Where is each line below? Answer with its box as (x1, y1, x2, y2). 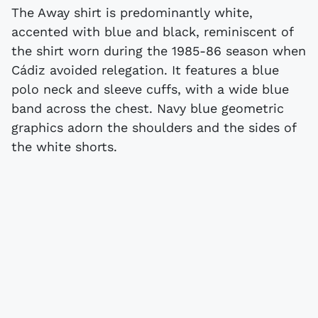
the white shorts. (11, 138, 117, 154)
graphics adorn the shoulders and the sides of (11, 119, 296, 135)
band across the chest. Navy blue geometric (11, 100, 284, 116)
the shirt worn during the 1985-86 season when (11, 43, 306, 58)
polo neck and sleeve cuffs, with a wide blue (11, 81, 289, 97)
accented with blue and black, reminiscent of (11, 23, 293, 39)
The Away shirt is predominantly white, (11, 4, 253, 20)
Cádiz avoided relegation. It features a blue (11, 62, 279, 77)
